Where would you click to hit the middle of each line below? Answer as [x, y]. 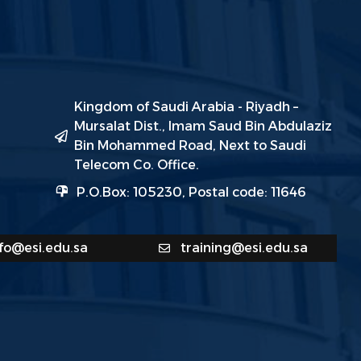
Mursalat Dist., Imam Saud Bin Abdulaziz [203, 127]
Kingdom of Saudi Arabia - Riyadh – [186, 107]
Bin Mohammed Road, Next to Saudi [190, 146]
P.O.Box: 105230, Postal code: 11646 [191, 193]
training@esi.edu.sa [245, 248]
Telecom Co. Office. [136, 165]
